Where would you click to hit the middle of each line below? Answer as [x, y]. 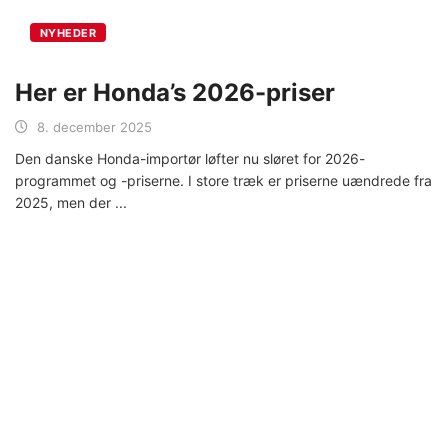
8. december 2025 [94, 126]
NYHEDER [68, 32]
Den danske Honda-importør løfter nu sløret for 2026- [190, 158]
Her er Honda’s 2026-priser [175, 92]
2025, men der [65, 202]
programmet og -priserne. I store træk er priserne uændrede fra [223, 180]
